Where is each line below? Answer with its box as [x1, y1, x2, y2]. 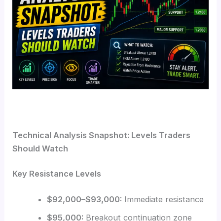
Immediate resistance [121, 194, 204, 204]
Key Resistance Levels [12, 169, 102, 179]
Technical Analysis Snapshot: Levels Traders [12, 130, 191, 140]
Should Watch [12, 143, 69, 153]
